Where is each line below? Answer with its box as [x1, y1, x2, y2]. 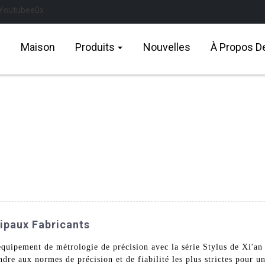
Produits [75, 41, 115, 53]
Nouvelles [143, 41, 191, 53]
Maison [21, 41, 55, 53]
